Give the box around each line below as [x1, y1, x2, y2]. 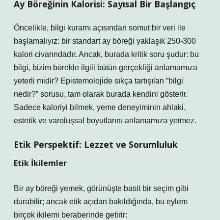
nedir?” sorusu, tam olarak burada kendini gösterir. [14, 90, 188, 98]
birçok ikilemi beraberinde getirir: [14, 211, 127, 219]
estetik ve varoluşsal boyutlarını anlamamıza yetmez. [14, 116, 196, 125]
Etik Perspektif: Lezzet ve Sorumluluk [14, 138, 178, 150]
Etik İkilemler [14, 158, 67, 168]
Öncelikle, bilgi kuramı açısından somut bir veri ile [14, 24, 186, 32]
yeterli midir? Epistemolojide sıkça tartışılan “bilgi [14, 77, 183, 85]
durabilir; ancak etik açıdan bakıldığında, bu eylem [14, 197, 188, 206]
